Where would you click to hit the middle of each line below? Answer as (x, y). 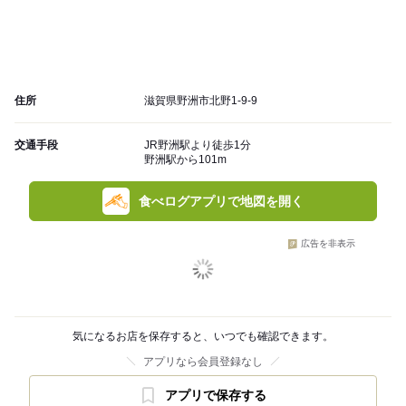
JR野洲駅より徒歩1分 (198, 145)
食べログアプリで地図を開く (221, 202)
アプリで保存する (216, 396)
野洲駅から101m (185, 160)
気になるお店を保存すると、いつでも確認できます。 (203, 337)
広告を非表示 (328, 244)
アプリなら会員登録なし (203, 362)
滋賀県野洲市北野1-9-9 (201, 101)
